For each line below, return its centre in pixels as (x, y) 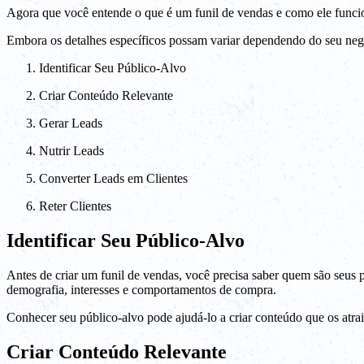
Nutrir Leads (71, 151)
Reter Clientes (75, 206)
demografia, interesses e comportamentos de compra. (141, 289)
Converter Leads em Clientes (113, 179)
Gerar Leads (71, 123)
